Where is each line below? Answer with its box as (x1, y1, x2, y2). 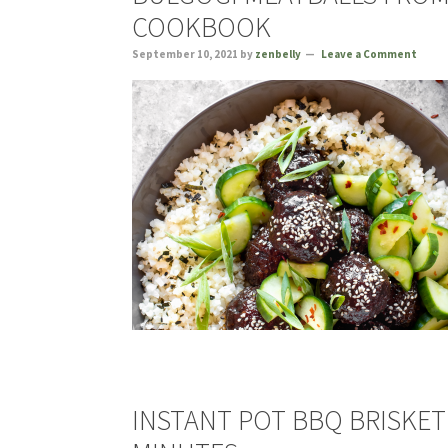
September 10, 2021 (132, 47, 238, 61)
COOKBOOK (132, 9, 271, 45)
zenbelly (255, 47, 301, 61)
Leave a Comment (321, 47, 417, 61)
